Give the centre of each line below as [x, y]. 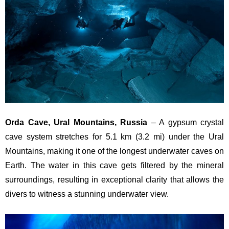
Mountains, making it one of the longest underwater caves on [114, 151]
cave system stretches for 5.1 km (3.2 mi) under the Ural [114, 136]
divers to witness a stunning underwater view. [87, 194]
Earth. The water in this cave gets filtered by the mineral [114, 165]
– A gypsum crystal [186, 122]
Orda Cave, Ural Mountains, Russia [76, 122]
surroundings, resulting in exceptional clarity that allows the [114, 179]
